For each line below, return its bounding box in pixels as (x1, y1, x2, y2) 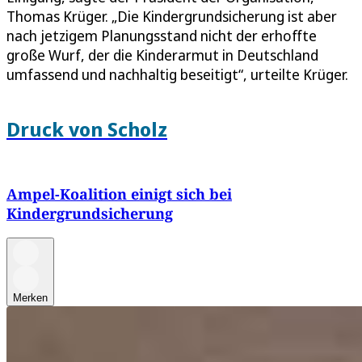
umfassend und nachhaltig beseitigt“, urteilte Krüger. (6, 65, 348, 85)
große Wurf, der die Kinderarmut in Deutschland (6, 45, 318, 65)
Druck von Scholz (6, 116, 167, 142)
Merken (13, 291, 48, 304)
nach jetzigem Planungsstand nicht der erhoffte (6, 26, 317, 46)
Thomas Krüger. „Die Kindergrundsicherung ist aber (6, 6, 337, 27)
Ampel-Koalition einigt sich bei (6, 183, 232, 204)
